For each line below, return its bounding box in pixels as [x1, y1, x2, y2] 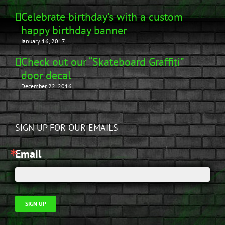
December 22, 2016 [21, 82, 72, 90]
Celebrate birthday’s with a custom [21, 10, 183, 24]
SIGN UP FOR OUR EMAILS [15, 122, 118, 134]
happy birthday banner [21, 23, 127, 38]
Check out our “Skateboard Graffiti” [21, 55, 183, 69]
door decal [21, 68, 71, 83]
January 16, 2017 [21, 37, 65, 45]
